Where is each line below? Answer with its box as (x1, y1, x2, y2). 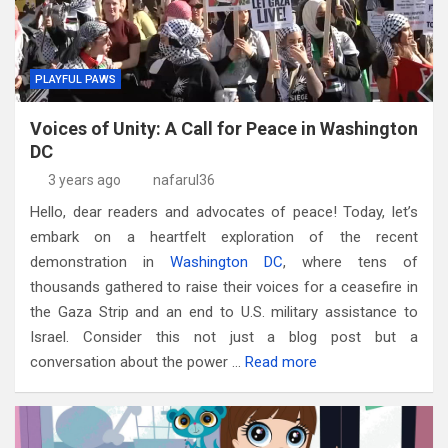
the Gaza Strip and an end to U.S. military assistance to (30, 302, 418, 321)
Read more (245, 352, 317, 371)
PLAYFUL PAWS (35, 72, 116, 86)
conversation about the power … (30, 352, 245, 371)
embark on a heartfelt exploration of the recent (30, 227, 418, 246)
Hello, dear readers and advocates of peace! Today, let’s (30, 202, 418, 221)
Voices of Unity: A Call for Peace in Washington (30, 117, 418, 139)
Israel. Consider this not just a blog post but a (30, 327, 418, 346)
